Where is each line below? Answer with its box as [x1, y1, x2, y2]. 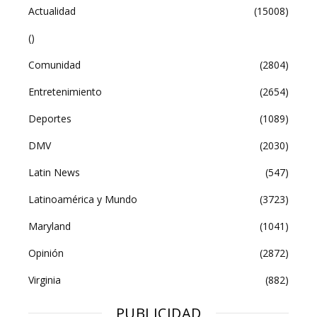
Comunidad [28, 57, 81, 71]
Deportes [28, 111, 71, 125]
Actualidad [28, 4, 76, 18]
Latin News [28, 165, 80, 179]
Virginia [28, 272, 61, 287]
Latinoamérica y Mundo [28, 192, 137, 206]
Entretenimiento [28, 84, 102, 98]
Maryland [28, 219, 71, 233]
